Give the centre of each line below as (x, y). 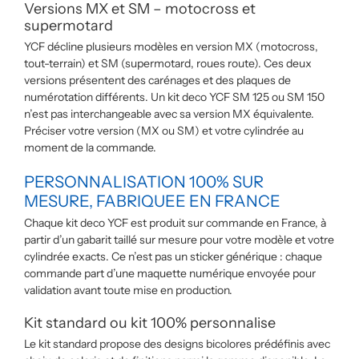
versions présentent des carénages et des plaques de (157, 80)
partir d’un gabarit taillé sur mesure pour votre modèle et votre (179, 240)
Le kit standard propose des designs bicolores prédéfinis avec (177, 344)
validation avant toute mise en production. (128, 290)
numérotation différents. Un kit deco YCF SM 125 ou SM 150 (174, 97)
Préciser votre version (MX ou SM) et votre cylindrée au (164, 131)
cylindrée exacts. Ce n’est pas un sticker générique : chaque (173, 256)
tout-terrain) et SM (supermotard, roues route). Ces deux (168, 63)
